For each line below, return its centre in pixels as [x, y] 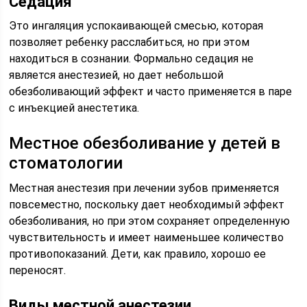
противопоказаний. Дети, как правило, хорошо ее [138, 254]
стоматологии [66, 163]
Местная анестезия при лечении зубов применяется [144, 188]
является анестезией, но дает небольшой [116, 75]
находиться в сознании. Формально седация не [132, 59]
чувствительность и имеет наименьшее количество [147, 237]
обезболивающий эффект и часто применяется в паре [151, 91]
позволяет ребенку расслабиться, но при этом [130, 42]
